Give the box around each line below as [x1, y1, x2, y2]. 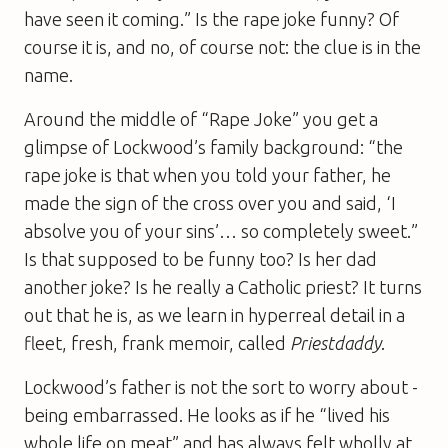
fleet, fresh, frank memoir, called [24, 332, 290, 353]
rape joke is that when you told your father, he [24, 164, 391, 185]
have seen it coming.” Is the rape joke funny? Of [24, 8, 399, 29]
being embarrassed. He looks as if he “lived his [24, 404, 390, 425]
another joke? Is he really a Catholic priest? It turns [24, 276, 422, 297]
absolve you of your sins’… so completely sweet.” [24, 220, 418, 241]
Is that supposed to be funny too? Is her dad [24, 248, 377, 269]
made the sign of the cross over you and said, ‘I [24, 192, 396, 213]
